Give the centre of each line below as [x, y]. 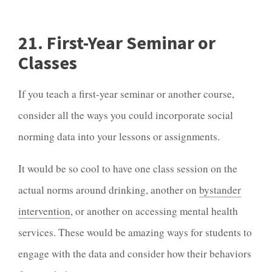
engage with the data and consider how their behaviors [135, 253]
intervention [44, 211]
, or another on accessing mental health [154, 211]
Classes [48, 62]
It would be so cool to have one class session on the [128, 168]
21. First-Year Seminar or [117, 42]
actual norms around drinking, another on [109, 189]
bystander [220, 189]
